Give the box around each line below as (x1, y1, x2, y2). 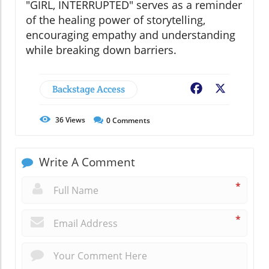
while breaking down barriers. (26, 42, 177, 57)
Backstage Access (52, 82, 125, 95)
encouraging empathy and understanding (26, 27, 235, 42)
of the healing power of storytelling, (26, 12, 205, 27)
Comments (110, 115, 150, 125)
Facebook (204, 82, 247, 96)
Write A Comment (36, 154, 135, 170)
